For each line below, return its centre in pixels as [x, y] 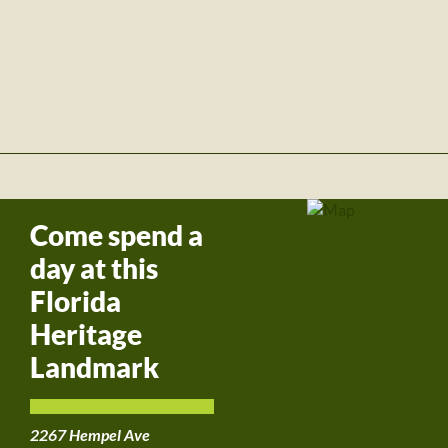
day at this [94, 268]
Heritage [86, 334]
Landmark [94, 367]
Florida [75, 301]
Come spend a [116, 235]
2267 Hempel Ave [90, 435]
